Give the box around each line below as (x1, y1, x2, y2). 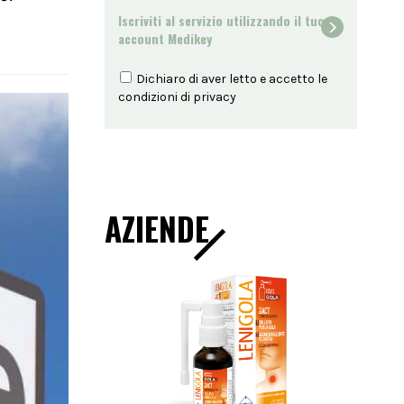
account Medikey (118, 29, 212, 48)
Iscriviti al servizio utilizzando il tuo (118, 11, 325, 30)
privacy (193, 89, 236, 105)
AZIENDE (105, 205, 209, 252)
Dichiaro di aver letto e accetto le (133, 71, 327, 87)
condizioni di (118, 89, 193, 105)
